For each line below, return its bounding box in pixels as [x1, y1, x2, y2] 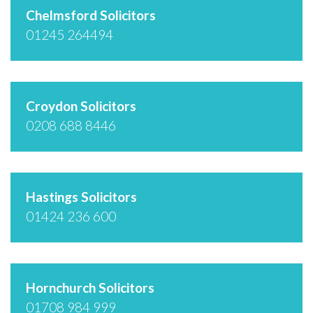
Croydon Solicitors [26, 97, 136, 114]
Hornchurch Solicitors [26, 279, 154, 296]
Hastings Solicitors [26, 188, 137, 205]
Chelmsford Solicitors [26, 6, 156, 23]
